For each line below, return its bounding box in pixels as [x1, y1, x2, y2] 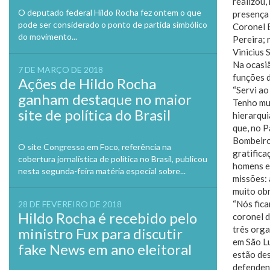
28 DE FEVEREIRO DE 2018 [18, 199, 122, 209]
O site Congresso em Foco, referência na [18, 142, 171, 152]
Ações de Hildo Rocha [18, 75, 156, 92]
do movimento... [18, 31, 77, 42]
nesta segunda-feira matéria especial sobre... [18, 166, 186, 176]
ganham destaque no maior [18, 90, 192, 108]
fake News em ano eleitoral [18, 240, 192, 258]
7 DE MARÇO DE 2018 [18, 64, 103, 75]
